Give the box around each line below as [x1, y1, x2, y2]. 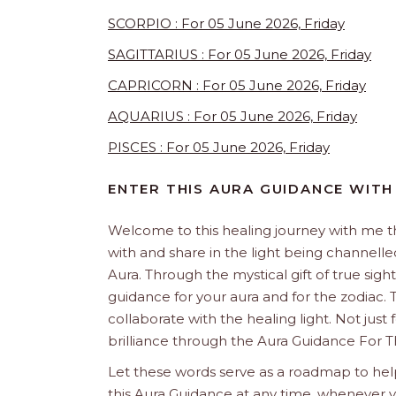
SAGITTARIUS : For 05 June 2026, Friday [108, 46, 371, 64]
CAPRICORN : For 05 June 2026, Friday [108, 77, 366, 95]
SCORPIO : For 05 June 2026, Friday [108, 15, 345, 33]
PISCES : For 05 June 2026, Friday [108, 139, 330, 156]
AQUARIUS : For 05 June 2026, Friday [108, 108, 357, 126]
